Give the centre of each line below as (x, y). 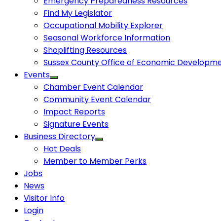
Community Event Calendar (97, 99)
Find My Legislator (78, 13)
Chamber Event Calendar (93, 87)
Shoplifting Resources (85, 50)
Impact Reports (74, 111)
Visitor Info (44, 198)
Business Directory (59, 136)
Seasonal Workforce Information (107, 37)
